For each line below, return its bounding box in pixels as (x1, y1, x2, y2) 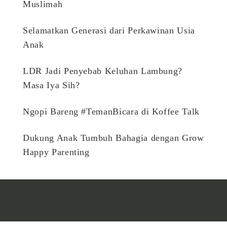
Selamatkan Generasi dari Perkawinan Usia (23, 25, 195, 36)
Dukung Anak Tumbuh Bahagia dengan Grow (23, 133, 204, 143)
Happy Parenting (23, 147, 90, 158)
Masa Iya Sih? (23, 80, 80, 91)
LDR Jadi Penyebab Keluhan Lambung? (23, 66, 183, 77)
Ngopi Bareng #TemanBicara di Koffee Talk (23, 106, 200, 117)
